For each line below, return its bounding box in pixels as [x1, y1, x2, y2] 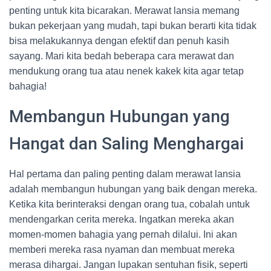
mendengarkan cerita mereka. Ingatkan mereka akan [9, 214, 234, 224]
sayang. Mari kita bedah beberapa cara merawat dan [9, 51, 234, 61]
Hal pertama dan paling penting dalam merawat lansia [9, 169, 241, 179]
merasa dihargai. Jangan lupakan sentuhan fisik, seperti [9, 260, 248, 270]
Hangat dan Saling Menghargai [9, 134, 244, 154]
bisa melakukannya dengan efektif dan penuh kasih [9, 36, 229, 46]
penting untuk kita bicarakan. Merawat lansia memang [9, 5, 240, 16]
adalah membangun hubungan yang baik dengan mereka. [9, 184, 257, 194]
